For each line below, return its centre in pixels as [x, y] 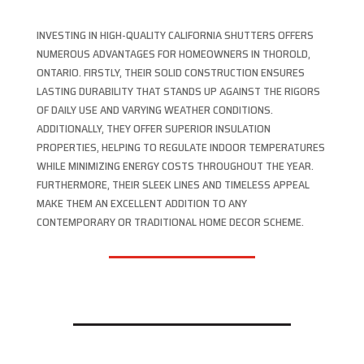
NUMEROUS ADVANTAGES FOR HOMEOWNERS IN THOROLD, [173, 54]
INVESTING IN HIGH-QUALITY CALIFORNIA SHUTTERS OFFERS [175, 35]
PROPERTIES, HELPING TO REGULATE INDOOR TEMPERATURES [180, 147]
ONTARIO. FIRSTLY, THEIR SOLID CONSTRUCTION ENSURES [170, 73]
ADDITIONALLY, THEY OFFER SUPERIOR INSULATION [153, 129]
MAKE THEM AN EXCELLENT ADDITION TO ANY [141, 204]
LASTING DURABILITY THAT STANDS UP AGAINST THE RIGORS [178, 91]
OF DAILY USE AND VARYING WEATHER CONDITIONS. [154, 110]
